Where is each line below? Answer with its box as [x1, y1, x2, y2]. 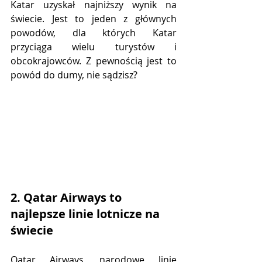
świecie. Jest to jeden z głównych [11, 12, 177, 26]
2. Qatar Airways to [11, 189, 125, 206]
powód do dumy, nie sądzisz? [11, 68, 137, 82]
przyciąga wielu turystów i [11, 40, 177, 54]
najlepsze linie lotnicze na [11, 206, 163, 222]
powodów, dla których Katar [11, 26, 177, 40]
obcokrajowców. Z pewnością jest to [11, 54, 177, 68]
